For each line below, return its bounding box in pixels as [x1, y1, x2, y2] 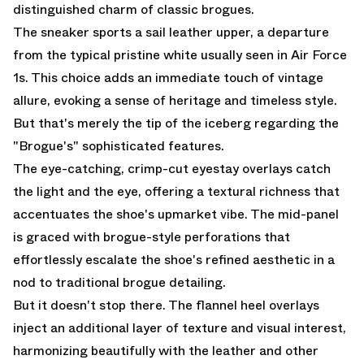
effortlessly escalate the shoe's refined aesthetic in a [13, 249, 335, 269]
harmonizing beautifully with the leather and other [13, 340, 318, 360]
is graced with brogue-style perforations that [13, 227, 290, 246]
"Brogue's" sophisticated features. [13, 136, 224, 155]
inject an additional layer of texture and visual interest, [13, 318, 346, 337]
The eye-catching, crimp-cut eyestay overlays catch [13, 158, 331, 178]
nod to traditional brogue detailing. [13, 272, 226, 292]
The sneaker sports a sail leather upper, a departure [13, 22, 329, 41]
